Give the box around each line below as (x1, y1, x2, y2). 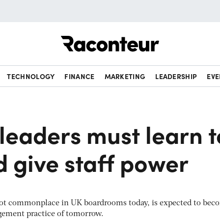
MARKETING (104, 71, 146, 81)
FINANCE (64, 71, 95, 81)
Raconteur (159, 30, 196, 41)
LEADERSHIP (155, 71, 197, 81)
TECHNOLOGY (7, 71, 55, 81)
